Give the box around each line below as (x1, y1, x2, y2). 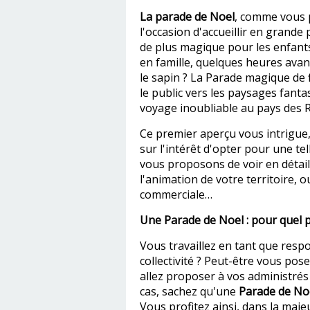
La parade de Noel (140, 9, 235, 24)
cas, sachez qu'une (140, 284, 236, 299)
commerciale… (140, 187, 212, 202)
